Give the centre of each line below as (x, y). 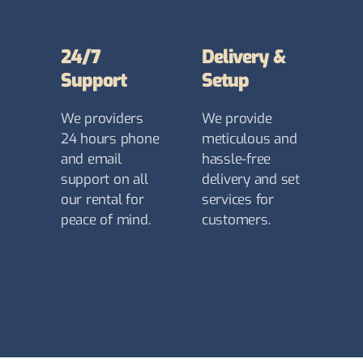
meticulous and (250, 139)
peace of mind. (106, 220)
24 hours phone (110, 139)
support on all (105, 180)
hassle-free (237, 160)
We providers (102, 119)
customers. (236, 220)
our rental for (102, 200)
